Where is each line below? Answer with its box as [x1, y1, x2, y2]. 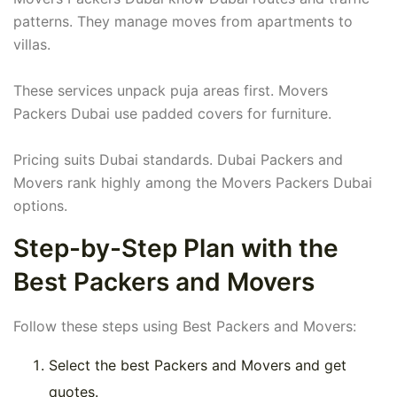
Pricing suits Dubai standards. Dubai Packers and [13, 151, 343, 169]
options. [13, 197, 67, 215]
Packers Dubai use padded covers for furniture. [13, 105, 331, 123]
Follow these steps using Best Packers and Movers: [13, 317, 356, 336]
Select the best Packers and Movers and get [49, 356, 346, 375]
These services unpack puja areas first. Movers [13, 82, 328, 100]
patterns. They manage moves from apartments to [13, 12, 353, 31]
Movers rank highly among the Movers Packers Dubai [13, 174, 372, 192]
